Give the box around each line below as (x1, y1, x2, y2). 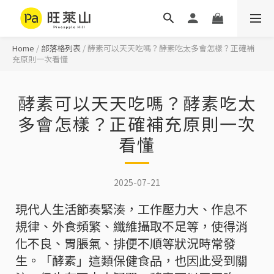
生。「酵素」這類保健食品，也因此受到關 (15, 251, 248, 269)
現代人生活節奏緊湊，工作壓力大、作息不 (15, 200, 248, 218)
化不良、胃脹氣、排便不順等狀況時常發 (15, 234, 235, 252)
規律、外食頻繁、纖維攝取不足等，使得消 (15, 217, 248, 235)
